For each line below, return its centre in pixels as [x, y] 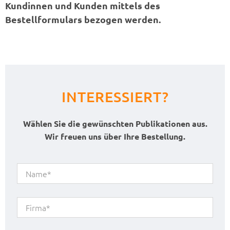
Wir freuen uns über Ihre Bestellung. [115, 136]
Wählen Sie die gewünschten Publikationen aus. [115, 123]
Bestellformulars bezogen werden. [83, 20]
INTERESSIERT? [115, 96]
